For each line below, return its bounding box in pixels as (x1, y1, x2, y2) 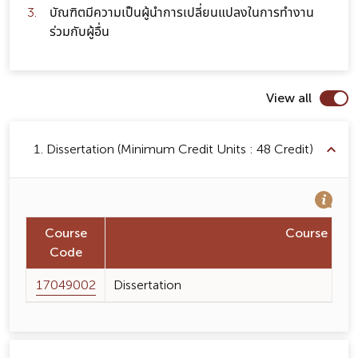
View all (266, 89, 312, 108)
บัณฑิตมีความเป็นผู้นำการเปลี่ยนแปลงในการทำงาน (50, 3, 314, 22)
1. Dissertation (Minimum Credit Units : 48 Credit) (34, 140, 313, 159)
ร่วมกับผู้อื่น (50, 22, 109, 42)
